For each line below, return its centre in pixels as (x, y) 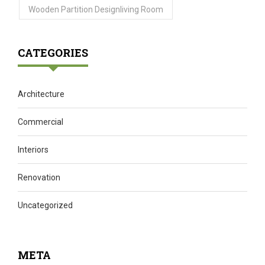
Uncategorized (45, 206)
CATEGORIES (53, 53)
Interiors (33, 150)
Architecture (41, 94)
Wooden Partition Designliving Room (96, 10)
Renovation (39, 178)
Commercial (41, 122)
